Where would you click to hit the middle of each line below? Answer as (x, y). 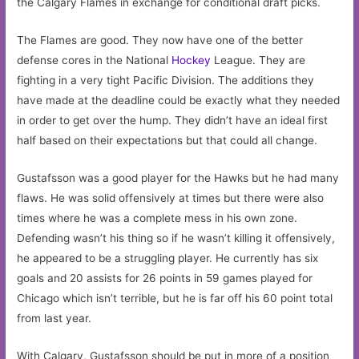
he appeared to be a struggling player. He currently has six (168, 258)
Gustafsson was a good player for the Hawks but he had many (178, 178)
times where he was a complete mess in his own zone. (157, 218)
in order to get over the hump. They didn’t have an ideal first (173, 121)
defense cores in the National (95, 61)
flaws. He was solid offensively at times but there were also (171, 198)
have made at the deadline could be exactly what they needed (179, 101)
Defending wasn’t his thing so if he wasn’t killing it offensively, (176, 238)
